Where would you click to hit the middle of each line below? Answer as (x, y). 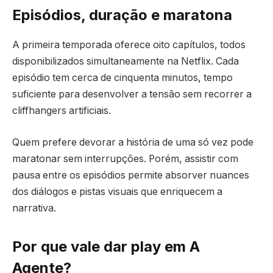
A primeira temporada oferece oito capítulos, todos (129, 45)
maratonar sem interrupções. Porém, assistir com (125, 158)
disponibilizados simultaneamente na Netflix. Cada (126, 62)
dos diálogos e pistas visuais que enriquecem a (117, 191)
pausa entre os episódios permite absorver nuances (131, 175)
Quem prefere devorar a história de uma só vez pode (133, 142)
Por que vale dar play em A (106, 246)
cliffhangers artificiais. (62, 111)
